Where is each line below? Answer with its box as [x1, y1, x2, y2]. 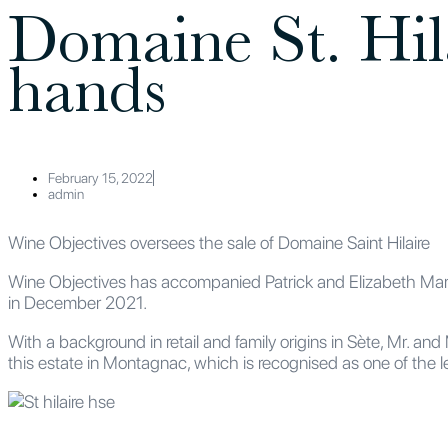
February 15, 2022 [48, 169, 153, 186]
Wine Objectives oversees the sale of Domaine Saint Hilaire [8, 231, 430, 253]
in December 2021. [8, 291, 147, 313]
